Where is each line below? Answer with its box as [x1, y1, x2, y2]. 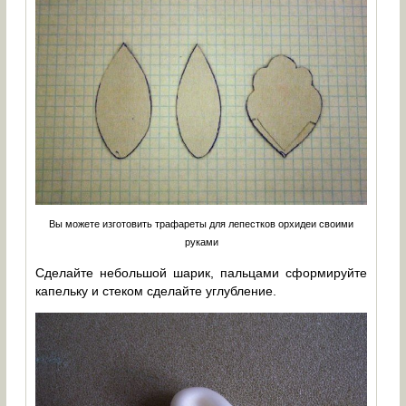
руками [184, 236, 218, 247]
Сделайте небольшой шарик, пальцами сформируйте [35, 265, 368, 280]
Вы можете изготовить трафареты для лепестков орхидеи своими [49, 217, 354, 229]
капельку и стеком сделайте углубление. [35, 283, 277, 298]
